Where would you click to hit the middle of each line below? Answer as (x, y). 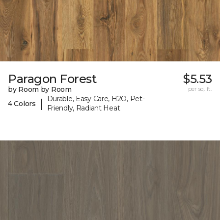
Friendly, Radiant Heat (83, 108)
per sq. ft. (200, 89)
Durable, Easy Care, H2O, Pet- (96, 99)
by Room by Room (40, 90)
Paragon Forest (52, 79)
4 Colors (22, 103)
